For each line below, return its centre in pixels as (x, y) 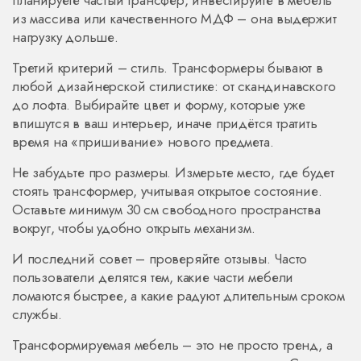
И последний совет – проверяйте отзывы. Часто (160, 259)
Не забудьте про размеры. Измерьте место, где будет (173, 172)
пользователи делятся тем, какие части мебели (153, 277)
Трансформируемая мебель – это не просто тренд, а (172, 345)
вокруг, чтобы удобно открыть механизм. (134, 228)
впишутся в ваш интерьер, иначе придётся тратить (165, 123)
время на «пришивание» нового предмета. (143, 142)
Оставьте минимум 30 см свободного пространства (166, 210)
